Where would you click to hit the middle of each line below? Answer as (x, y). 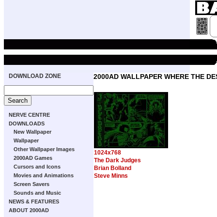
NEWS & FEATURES (34, 201)
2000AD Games (33, 158)
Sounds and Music (37, 193)
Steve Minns (111, 176)
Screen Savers (31, 184)
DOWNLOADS (27, 124)
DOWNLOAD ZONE (35, 76)
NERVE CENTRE (29, 115)
